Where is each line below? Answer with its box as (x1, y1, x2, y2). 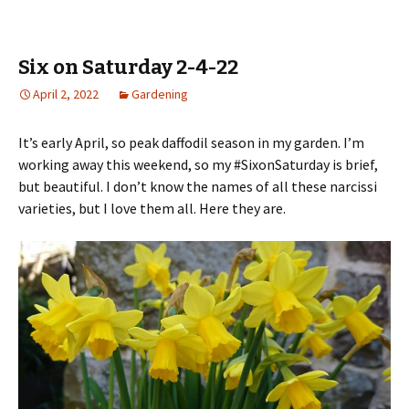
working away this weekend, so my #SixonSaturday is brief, (18, 155, 378, 174)
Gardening (131, 86, 188, 103)
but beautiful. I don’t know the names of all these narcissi (18, 177, 377, 196)
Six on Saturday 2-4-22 (18, 55, 238, 80)
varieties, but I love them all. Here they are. (18, 199, 286, 218)
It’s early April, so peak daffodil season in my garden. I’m (18, 133, 364, 152)
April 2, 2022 (33, 86, 99, 103)
